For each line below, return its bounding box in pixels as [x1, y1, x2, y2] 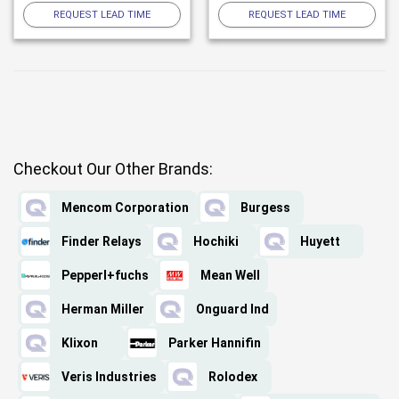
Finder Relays [61, 234, 142, 249]
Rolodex [208, 370, 257, 385]
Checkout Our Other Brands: [13, 159, 213, 179]
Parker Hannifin [168, 336, 261, 351]
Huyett [300, 234, 340, 249]
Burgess [240, 200, 290, 216]
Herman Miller [61, 302, 144, 317]
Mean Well [200, 268, 260, 283]
